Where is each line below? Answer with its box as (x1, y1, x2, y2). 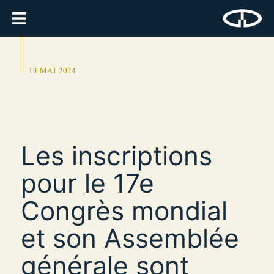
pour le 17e (21, 167, 154, 199)
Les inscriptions (21, 139, 212, 171)
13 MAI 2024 (28, 65, 76, 76)
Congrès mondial (21, 194, 228, 226)
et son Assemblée (21, 222, 239, 254)
